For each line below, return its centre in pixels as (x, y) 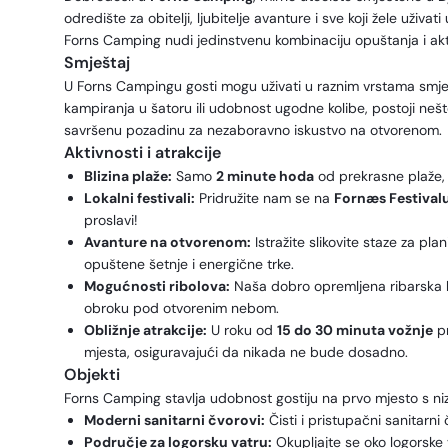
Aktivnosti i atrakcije (142, 152)
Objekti (92, 374)
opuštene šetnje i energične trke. (189, 264)
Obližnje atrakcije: (145, 330)
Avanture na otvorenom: (167, 242)
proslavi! (111, 220)
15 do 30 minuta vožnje (355, 330)
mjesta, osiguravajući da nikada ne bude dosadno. (246, 352)
